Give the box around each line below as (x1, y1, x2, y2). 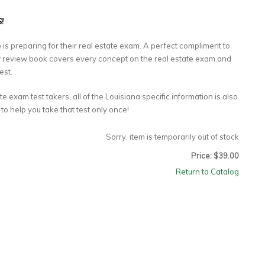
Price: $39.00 (191, 151, 239, 160)
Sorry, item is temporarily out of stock (106, 132, 239, 141)
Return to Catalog (176, 167, 239, 176)
